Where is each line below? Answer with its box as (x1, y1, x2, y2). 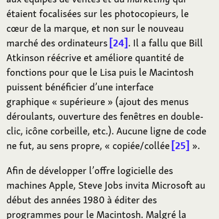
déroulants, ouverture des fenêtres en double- (6, 109, 204, 123)
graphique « (6, 94, 58, 108)
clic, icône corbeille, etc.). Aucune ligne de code (6, 124, 207, 137)
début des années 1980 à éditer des (6, 193, 157, 206)
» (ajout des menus (108, 94, 189, 108)
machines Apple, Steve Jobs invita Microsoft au (6, 178, 206, 192)
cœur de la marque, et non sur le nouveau (6, 21, 184, 35)
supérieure (60, 94, 106, 108)
